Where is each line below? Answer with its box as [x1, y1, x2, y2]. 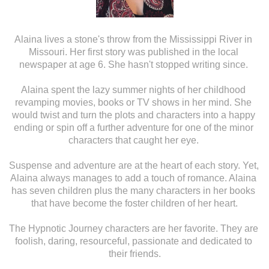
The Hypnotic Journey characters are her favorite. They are [8, 223, 258, 234]
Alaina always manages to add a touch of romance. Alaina [10, 172, 256, 183]
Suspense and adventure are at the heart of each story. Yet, [8, 160, 259, 171]
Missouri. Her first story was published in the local [28, 46, 238, 57]
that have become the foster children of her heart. [31, 198, 238, 208]
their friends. [108, 248, 161, 259]
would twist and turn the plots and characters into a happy [11, 109, 255, 120]
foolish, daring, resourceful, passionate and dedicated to [14, 235, 252, 246]
